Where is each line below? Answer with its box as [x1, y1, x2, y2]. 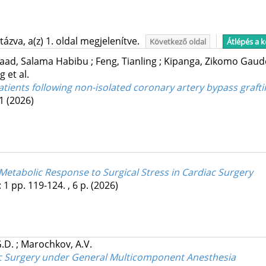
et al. [7, 68, 29, 81]
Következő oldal [149, 36, 206, 47]
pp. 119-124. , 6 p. [11, 179, 91, 192]
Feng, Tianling [95, 55, 159, 68]
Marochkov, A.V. [20, 237, 92, 251]
